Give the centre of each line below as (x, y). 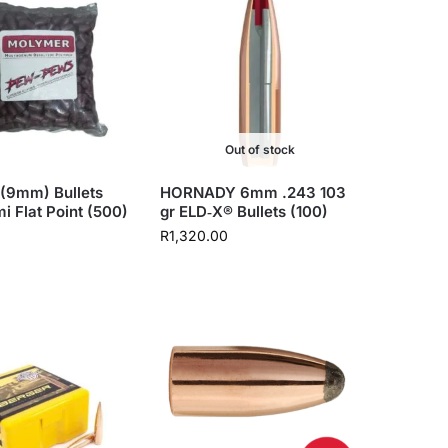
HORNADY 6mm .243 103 (253, 193)
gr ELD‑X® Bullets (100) (244, 212)
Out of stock (260, 150)
